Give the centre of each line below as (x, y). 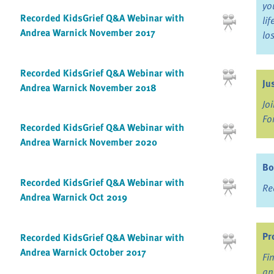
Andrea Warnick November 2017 (87, 33)
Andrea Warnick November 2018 (88, 87)
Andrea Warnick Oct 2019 (73, 197)
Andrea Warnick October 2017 (83, 252)
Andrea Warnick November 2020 (88, 142)
